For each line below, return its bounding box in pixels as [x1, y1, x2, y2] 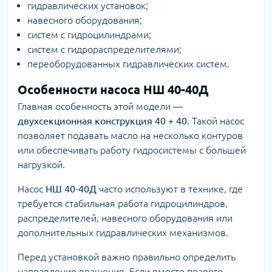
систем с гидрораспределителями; [27, 44, 182, 55]
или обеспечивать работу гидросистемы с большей [18, 144, 246, 155]
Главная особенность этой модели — [18, 101, 183, 112]
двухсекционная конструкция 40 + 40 [18, 115, 187, 126]
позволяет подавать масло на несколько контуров [18, 130, 243, 141]
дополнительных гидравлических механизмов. [18, 227, 228, 238]
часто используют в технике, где [97, 183, 243, 194]
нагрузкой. [18, 159, 65, 170]
